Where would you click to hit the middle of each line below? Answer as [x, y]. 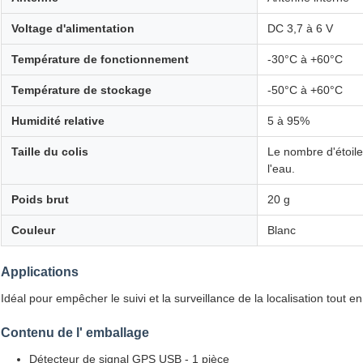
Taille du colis [50, 152]
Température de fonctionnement [100, 60]
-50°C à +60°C [305, 90]
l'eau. [281, 169]
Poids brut [40, 200]
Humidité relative [58, 121]
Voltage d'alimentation [73, 29]
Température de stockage [81, 90]
